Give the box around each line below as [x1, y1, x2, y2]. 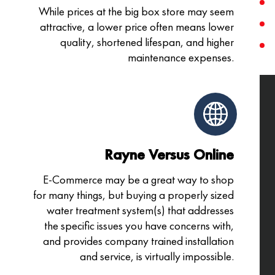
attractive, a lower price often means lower [39, 19, 234, 35]
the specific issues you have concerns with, [44, 218, 234, 234]
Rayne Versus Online [104, 145, 234, 164]
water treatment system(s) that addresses [46, 203, 234, 219]
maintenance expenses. [127, 50, 234, 66]
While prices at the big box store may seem [38, 4, 234, 20]
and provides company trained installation [42, 233, 234, 249]
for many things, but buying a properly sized [33, 187, 234, 203]
